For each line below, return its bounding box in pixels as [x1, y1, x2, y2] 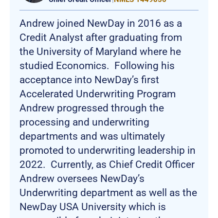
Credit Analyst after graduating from [19, 31, 182, 43]
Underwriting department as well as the [19, 186, 197, 199]
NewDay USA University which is [19, 200, 166, 213]
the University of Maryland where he [19, 45, 181, 57]
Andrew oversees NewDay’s [19, 172, 145, 184]
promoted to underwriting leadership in [19, 144, 196, 156]
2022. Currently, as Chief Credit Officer [19, 158, 195, 170]
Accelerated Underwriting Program [19, 88, 176, 100]
